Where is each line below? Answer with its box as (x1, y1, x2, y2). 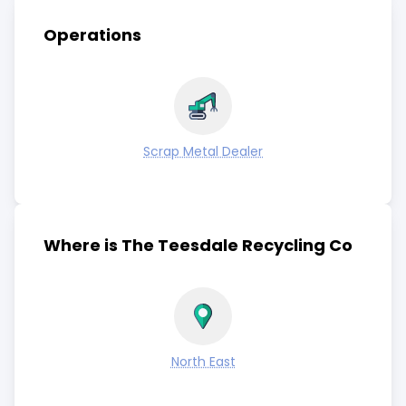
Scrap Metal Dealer (143, 142, 263, 160)
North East (170, 353, 236, 371)
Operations (43, 24, 141, 46)
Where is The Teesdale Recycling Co (43, 234, 353, 256)
